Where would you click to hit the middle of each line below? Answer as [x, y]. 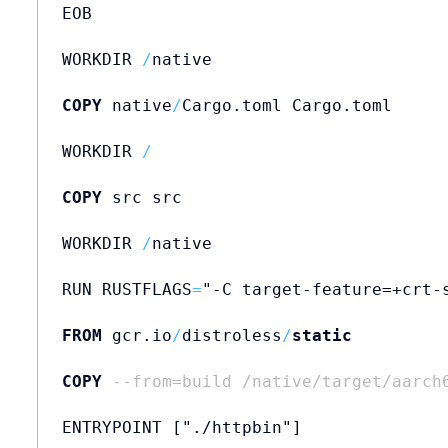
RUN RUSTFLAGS [126, 289]
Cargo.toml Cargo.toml [286, 105]
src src [141, 197]
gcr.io [136, 335]
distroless [231, 335]
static [321, 335]
